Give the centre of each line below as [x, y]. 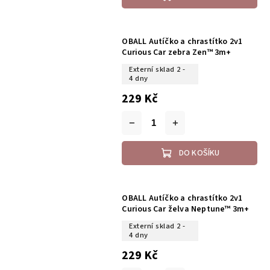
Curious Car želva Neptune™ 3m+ [186, 209]
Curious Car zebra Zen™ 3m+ [177, 52]
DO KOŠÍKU [199, 153]
